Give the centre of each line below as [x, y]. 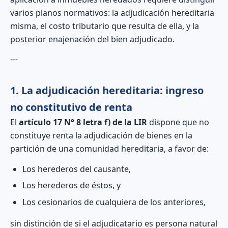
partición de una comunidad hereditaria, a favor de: [109, 149]
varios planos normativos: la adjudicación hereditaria [112, 12]
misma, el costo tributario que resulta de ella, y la [105, 26]
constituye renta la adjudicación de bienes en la [101, 136]
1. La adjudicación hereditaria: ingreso [107, 91]
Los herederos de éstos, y [72, 186]
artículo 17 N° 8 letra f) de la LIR [83, 122]
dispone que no [178, 122]
